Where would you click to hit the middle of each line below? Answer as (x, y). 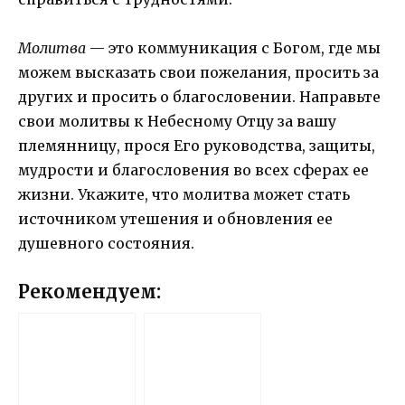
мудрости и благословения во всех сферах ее (193, 170)
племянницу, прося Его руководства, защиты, (197, 145)
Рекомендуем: (89, 292)
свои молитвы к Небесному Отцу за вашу (177, 121)
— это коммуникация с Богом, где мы (233, 47)
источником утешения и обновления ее (175, 218)
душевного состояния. (106, 243)
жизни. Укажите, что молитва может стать (184, 194)
